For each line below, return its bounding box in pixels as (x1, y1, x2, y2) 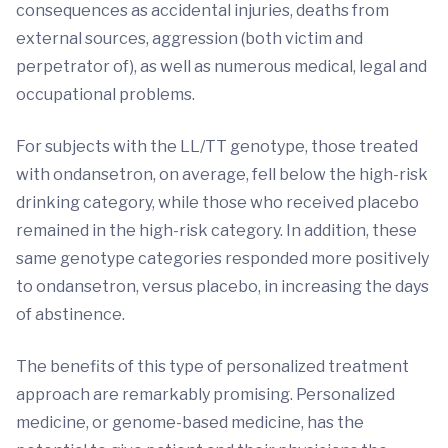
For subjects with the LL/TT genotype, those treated (16, 137, 418, 156)
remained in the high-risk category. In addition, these (16, 221, 417, 240)
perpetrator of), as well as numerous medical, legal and (16, 57, 427, 76)
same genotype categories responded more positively (16, 249, 429, 268)
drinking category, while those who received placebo (16, 193, 419, 212)
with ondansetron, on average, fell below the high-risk (16, 165, 428, 184)
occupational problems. (16, 85, 195, 104)
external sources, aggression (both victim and (16, 29, 363, 48)
